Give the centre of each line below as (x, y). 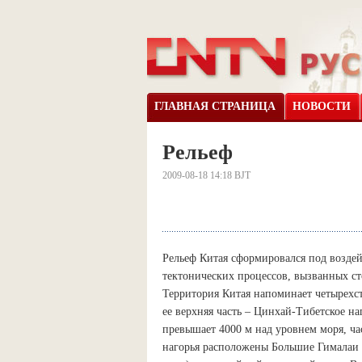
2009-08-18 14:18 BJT (206, 175)
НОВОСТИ (322, 106)
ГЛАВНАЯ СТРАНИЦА (215, 106)
